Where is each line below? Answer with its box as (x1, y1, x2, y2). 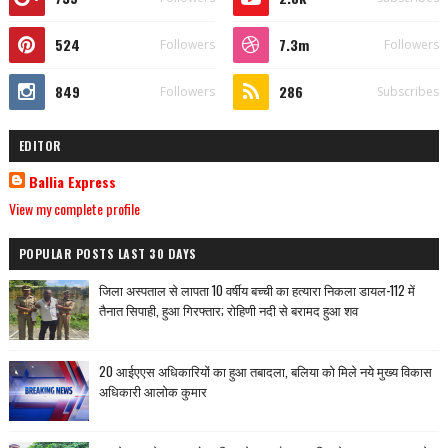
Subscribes (377, 83, 440, 100)
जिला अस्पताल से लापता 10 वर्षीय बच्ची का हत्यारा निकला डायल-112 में (98, 280, 415, 300)
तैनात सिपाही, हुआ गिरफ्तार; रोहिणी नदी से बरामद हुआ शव (98, 300, 358, 320)
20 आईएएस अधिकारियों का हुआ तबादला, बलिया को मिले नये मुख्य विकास (98, 361, 432, 381)
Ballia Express (28, 171, 116, 192)
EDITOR (18, 137, 62, 154)
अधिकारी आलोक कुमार (98, 381, 207, 401)
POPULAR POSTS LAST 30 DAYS (18, 245, 197, 262)
